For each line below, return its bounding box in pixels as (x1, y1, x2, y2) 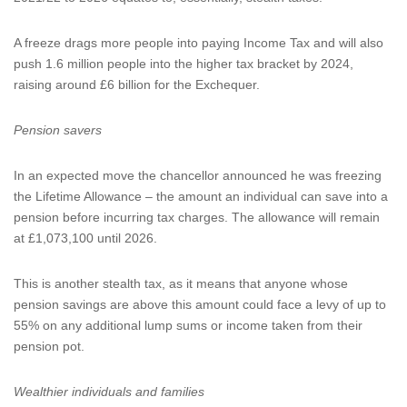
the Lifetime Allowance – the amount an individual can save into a (14, 189, 388, 203)
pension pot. (14, 339, 84, 353)
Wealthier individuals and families (14, 384, 204, 399)
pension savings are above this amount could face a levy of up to (14, 297, 386, 312)
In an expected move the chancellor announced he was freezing (14, 168, 382, 183)
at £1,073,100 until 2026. (14, 231, 157, 245)
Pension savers (14, 123, 102, 137)
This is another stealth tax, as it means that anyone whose (14, 276, 348, 291)
